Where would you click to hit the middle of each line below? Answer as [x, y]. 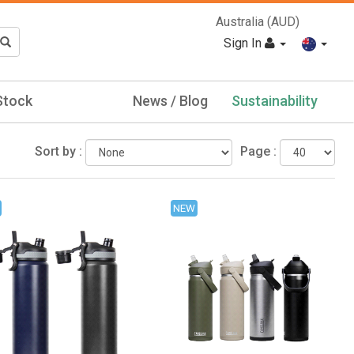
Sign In [244, 43]
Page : [258, 151]
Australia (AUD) [258, 22]
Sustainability [275, 100]
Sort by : [58, 151]
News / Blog [170, 100]
